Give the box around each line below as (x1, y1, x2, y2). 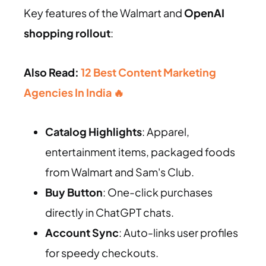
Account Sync (45, 225, 119, 239)
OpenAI (184, 5, 224, 20)
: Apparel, (142, 124, 189, 138)
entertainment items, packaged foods (45, 144, 235, 159)
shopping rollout (24, 26, 110, 40)
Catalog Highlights (45, 124, 142, 138)
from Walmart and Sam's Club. (45, 164, 194, 179)
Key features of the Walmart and (24, 5, 184, 20)
